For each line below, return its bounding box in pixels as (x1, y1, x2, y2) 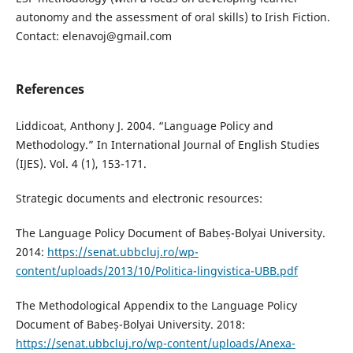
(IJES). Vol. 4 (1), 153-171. (15, 156, 147, 172)
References (15, 80, 84, 98)
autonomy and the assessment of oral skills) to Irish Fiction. (15, 9, 330, 25)
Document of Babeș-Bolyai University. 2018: (15, 317, 245, 333)
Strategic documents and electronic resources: (15, 191, 262, 206)
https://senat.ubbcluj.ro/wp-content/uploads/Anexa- (15, 336, 295, 351)
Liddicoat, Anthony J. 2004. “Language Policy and (15, 118, 273, 134)
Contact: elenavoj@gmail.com (15, 28, 172, 44)
